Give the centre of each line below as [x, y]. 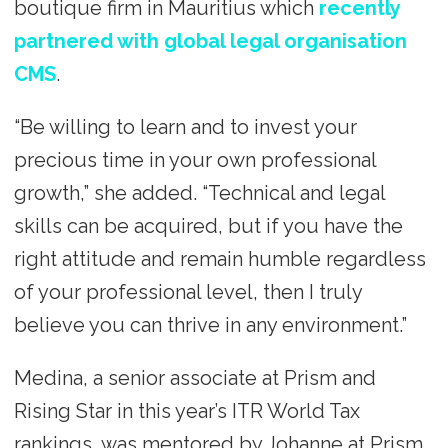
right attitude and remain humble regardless [219, 259]
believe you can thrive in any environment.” [210, 325]
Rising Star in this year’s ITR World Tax [186, 410]
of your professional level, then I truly [187, 292]
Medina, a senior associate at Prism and [194, 377]
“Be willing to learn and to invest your [185, 127]
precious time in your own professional [194, 160]
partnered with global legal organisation [210, 41]
